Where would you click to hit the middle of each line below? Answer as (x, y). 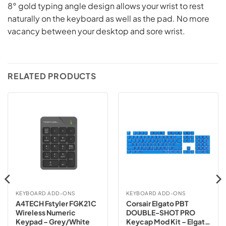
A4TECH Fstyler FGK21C (56, 203)
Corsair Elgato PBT (157, 203)
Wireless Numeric (45, 212)
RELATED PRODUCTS (52, 76)
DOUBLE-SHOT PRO (160, 212)
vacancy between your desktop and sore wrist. (96, 31)
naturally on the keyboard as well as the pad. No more (108, 18)
